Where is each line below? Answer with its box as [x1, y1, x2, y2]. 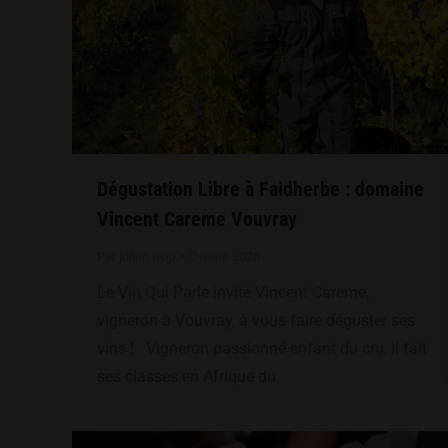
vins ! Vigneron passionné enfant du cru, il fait [97, 338, 427, 358]
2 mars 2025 [190, 248, 260, 264]
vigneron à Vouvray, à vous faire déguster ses [97, 310, 415, 330]
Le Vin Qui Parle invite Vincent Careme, [97, 282, 369, 302]
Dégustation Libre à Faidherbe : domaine [97, 176, 424, 201]
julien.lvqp [119, 248, 175, 264]
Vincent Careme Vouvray [97, 206, 297, 231]
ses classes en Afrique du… [97, 366, 287, 386]
